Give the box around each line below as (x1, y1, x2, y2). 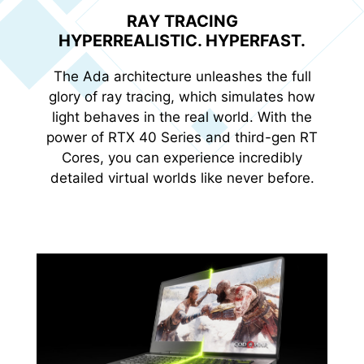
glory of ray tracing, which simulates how (49, 88, 315, 105)
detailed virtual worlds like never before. (50, 169, 314, 186)
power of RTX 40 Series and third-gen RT (46, 128, 318, 145)
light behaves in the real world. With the (52, 108, 312, 125)
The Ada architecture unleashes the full (53, 67, 311, 84)
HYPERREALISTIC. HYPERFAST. (58, 30, 305, 50)
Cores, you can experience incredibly (62, 149, 302, 166)
